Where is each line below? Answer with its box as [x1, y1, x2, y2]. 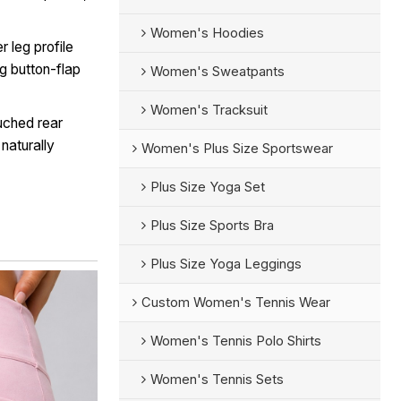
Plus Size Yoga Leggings [149, 255, 302, 272]
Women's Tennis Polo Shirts [149, 332, 321, 349]
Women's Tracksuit [149, 101, 268, 118]
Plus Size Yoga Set [149, 178, 265, 195]
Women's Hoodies [149, 24, 264, 41]
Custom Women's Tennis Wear [141, 294, 330, 311]
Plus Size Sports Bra [149, 217, 274, 234]
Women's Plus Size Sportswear [141, 140, 333, 157]
